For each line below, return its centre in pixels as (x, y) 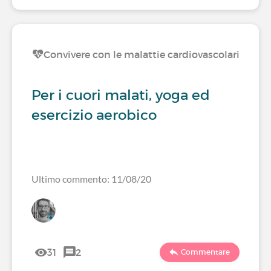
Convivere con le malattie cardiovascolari (142, 54)
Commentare (205, 252)
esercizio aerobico (94, 115)
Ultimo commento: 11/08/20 (91, 179)
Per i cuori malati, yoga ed (121, 95)
